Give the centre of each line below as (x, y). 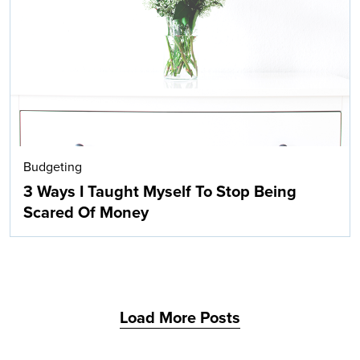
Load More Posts (180, 319)
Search (262, 129)
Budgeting (53, 168)
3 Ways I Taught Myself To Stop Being (160, 192)
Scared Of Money (86, 213)
